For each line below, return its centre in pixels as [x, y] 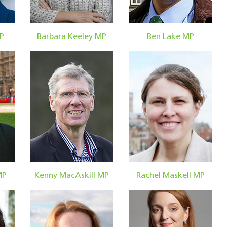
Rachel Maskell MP [171, 176]
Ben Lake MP [171, 37]
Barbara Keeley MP [72, 37]
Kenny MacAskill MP [72, 176]
